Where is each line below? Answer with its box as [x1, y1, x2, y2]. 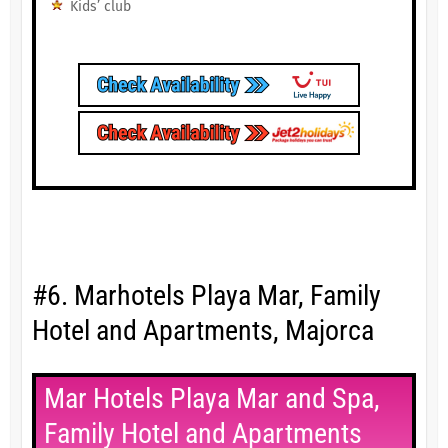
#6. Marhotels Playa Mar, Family [31, 279, 381, 313]
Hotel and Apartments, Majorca [31, 314, 374, 348]
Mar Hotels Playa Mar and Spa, [43, 382, 380, 416]
